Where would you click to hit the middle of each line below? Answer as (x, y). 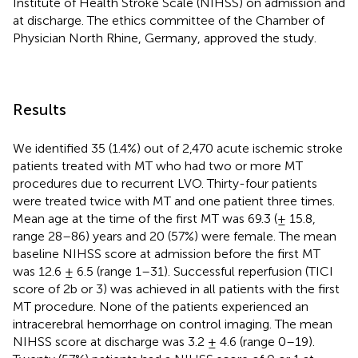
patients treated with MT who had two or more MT (158, 165)
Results (40, 109)
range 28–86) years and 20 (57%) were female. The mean (175, 236)
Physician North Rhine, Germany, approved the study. (165, 38)
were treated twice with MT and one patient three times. (174, 201)
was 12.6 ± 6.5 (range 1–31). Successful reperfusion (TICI (173, 271)
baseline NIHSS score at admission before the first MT (167, 253)
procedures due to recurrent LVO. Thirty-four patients (165, 183)
